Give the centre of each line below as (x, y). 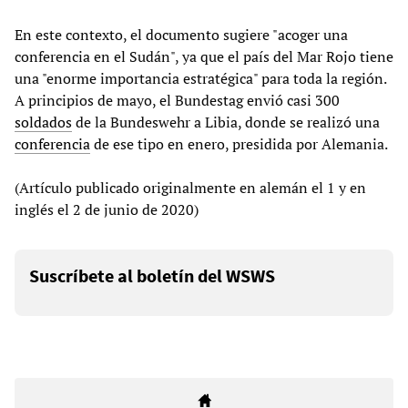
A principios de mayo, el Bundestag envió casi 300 (177, 100)
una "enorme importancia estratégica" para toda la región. (200, 78)
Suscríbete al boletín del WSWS (152, 275)
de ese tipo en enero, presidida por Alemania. (239, 143)
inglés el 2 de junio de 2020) (107, 209)
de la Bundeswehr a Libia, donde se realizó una (226, 122)
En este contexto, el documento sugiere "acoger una (181, 34)
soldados (43, 122)
